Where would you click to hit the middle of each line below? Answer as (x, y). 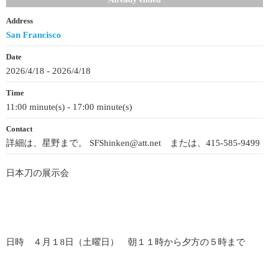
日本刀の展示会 (38, 173)
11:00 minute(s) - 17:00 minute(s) (69, 107)
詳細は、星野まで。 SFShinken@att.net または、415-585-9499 (133, 143)
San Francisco (34, 35)
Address (20, 21)
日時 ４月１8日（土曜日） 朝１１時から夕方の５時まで (125, 242)
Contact (19, 129)
